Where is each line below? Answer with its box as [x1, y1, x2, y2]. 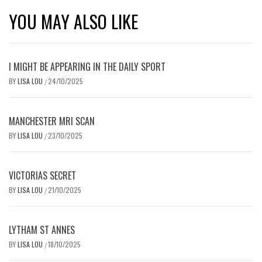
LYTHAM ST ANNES [9, 223, 75, 237]
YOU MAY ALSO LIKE [9, 8, 138, 35]
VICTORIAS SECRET [9, 168, 76, 183]
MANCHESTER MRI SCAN [9, 114, 95, 129]
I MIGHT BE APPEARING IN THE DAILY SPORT [9, 60, 166, 74]
